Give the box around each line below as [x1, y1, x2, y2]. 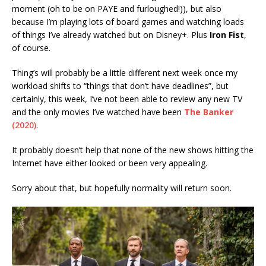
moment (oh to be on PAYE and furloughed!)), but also [12, 2, 221, 14]
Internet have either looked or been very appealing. [12, 157, 207, 169]
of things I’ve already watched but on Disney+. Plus [12, 28, 210, 40]
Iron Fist [210, 28, 244, 40]
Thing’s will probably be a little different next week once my [12, 66, 237, 78]
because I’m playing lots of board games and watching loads [12, 15, 244, 27]
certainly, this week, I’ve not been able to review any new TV [12, 93, 242, 104]
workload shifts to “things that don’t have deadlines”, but [12, 80, 229, 91]
